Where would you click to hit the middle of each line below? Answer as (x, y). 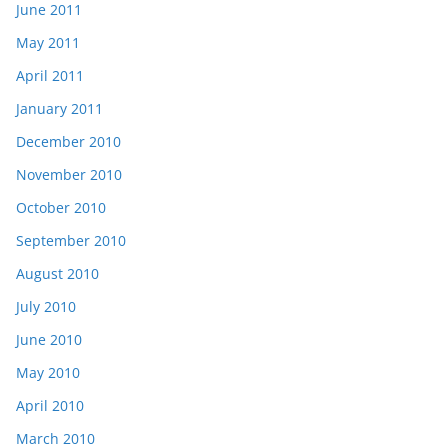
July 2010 (46, 306)
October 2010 (61, 207)
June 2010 (49, 339)
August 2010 (57, 273)
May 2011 (48, 42)
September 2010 (71, 240)
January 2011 (59, 108)
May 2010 (48, 372)
